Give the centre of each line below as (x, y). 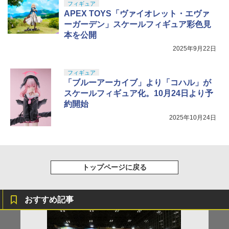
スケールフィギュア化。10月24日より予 (139, 94)
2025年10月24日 (193, 118)
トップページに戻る (114, 167)
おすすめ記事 (49, 200)
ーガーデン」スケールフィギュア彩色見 (138, 25)
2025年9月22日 (194, 49)
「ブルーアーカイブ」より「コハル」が (138, 83)
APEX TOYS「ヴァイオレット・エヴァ (137, 14)
